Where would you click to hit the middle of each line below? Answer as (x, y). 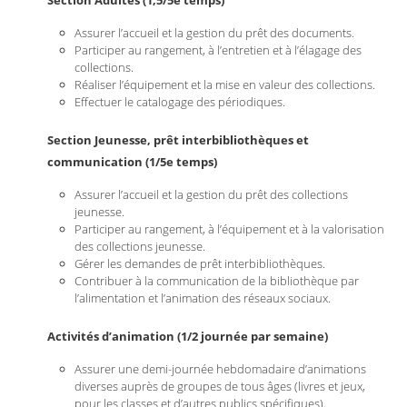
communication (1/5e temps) (133, 162)
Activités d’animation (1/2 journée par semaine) (188, 336)
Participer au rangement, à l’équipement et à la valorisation (230, 229)
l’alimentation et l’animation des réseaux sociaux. (203, 298)
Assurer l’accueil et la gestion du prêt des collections (212, 194)
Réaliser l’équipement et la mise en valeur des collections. (225, 84)
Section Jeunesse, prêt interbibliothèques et (179, 140)
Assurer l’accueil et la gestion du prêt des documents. (215, 33)
